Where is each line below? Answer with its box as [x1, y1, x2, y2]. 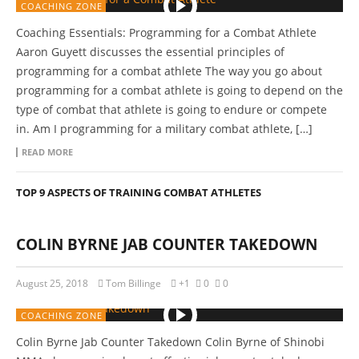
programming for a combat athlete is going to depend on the [16, 83, 343, 98]
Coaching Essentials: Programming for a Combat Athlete [16, 25, 317, 40]
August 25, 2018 [16, 276, 88, 290]
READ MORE [22, 146, 73, 158]
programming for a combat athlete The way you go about [16, 63, 322, 79]
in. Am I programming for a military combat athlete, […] [16, 121, 313, 136]
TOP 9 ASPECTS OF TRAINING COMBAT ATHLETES [16, 185, 261, 200]
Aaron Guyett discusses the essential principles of [16, 44, 284, 59]
